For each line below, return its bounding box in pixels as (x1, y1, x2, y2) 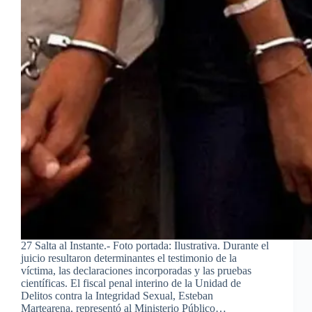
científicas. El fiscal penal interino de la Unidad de (21, 276, 241, 289)
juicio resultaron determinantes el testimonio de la (21, 251, 237, 264)
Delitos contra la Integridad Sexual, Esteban (21, 289, 213, 302)
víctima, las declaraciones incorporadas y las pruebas (21, 264, 251, 276)
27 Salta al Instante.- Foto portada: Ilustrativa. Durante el (21, 239, 269, 251)
